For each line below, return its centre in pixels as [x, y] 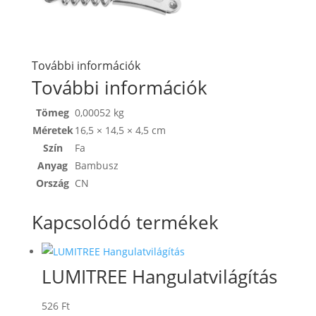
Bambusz [96, 166]
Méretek [53, 130]
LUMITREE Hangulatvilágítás [159, 277]
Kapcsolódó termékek [125, 223]
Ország [53, 183]
